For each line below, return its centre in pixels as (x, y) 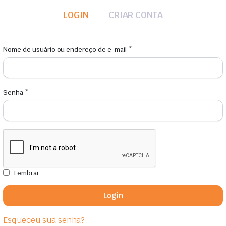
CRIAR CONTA (136, 15)
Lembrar (26, 173)
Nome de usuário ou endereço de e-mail (66, 50)
